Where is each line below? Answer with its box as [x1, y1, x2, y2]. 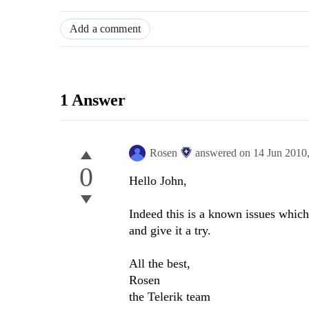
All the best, [129, 256, 190, 270]
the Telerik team [129, 289, 210, 303]
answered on [195, 146, 253, 159]
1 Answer [60, 91, 126, 110]
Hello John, [129, 173, 187, 188]
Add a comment [70, 23, 141, 35]
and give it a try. [129, 223, 211, 237]
